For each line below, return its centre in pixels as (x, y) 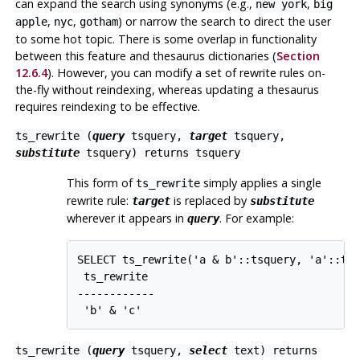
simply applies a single (260, 182)
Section (298, 55)
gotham (98, 21)
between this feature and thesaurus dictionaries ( (145, 55)
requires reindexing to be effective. (107, 106)
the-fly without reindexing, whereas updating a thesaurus (167, 89)
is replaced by (210, 200)
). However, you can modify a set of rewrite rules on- (186, 72)
